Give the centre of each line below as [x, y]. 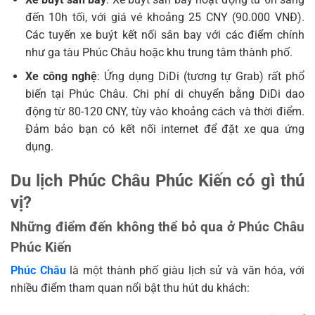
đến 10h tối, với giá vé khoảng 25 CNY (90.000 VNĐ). [165, 17]
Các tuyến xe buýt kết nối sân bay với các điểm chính [165, 34]
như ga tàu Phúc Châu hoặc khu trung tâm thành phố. [159, 52]
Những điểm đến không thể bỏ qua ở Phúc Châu [157, 227]
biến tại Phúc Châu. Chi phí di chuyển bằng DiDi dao [165, 94]
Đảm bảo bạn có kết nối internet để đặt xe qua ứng [165, 129]
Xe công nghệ [61, 77]
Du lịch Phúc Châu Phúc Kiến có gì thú [157, 181]
